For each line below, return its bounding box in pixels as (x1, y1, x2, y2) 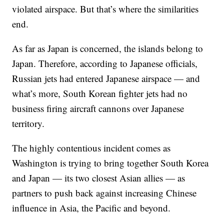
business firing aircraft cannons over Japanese (12, 102, 184, 114)
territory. (12, 117, 45, 129)
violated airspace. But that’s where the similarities (12, 2, 199, 15)
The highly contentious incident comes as (12, 141, 171, 154)
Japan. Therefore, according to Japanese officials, (12, 57, 198, 69)
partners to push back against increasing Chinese (12, 186, 197, 199)
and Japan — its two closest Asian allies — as (12, 171, 185, 184)
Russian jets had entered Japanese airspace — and (12, 72, 200, 84)
